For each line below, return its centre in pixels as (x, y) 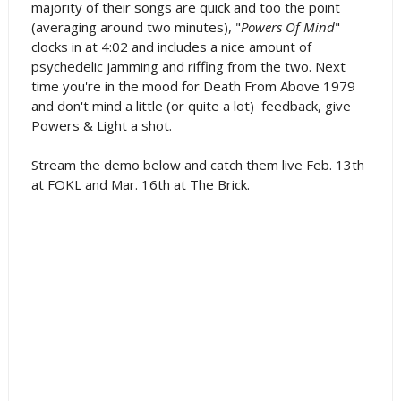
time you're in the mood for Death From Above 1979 (193, 85)
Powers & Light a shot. (101, 125)
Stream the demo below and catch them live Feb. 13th (197, 164)
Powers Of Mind (287, 26)
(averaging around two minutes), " (136, 26)
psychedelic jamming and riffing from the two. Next (188, 66)
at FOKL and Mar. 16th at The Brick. (140, 184)
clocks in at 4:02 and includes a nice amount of (171, 46)
